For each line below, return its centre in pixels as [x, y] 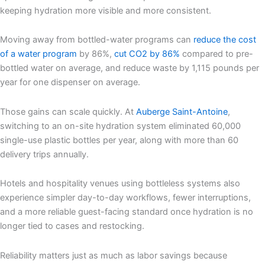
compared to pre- [216, 54]
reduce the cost [225, 40]
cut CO [128, 54]
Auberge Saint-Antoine [182, 112]
